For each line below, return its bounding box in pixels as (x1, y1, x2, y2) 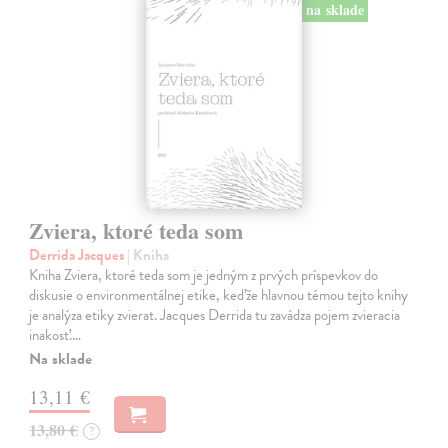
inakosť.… (29, 324, 82, 347)
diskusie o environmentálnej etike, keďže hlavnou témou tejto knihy (29, 284, 409, 307)
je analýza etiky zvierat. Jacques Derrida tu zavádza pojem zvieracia (29, 304, 401, 327)
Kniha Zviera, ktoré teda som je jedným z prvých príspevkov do (29, 264, 379, 287)
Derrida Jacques (29, 244, 128, 267)
